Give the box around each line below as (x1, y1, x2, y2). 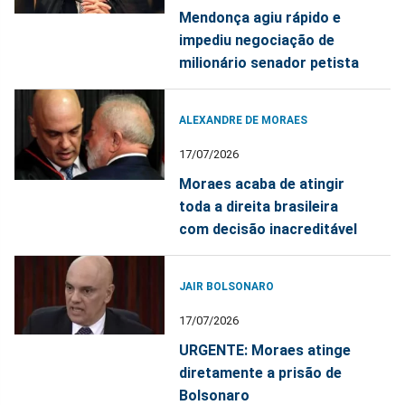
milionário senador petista (179, 53, 360, 71)
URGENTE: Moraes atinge (179, 341, 352, 359)
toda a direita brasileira (179, 197, 339, 215)
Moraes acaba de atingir (179, 174, 345, 193)
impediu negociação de (179, 31, 335, 49)
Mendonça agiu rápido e (179, 8, 342, 26)
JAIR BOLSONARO (179, 279, 275, 293)
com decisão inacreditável (179, 220, 358, 238)
